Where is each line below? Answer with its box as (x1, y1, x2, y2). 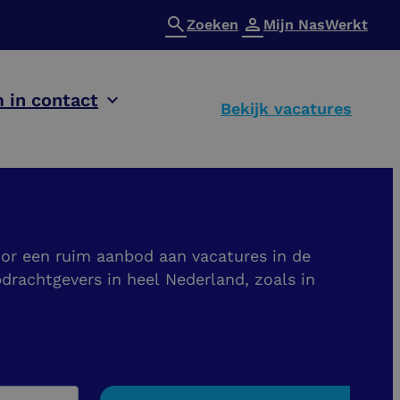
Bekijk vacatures (220, 99, 352, 118)
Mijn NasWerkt (262, 16, 368, 33)
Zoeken (186, 16, 238, 33)
